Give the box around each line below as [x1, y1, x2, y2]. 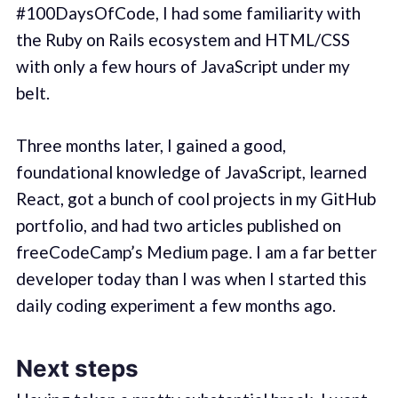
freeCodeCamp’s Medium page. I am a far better [15, 241, 377, 262]
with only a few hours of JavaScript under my [15, 56, 350, 77]
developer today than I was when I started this [15, 267, 367, 289]
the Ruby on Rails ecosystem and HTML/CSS [15, 29, 350, 51]
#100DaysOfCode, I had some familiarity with [15, 3, 361, 24]
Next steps [15, 354, 139, 383]
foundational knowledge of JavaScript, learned [15, 161, 367, 182]
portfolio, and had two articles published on [15, 214, 341, 235]
